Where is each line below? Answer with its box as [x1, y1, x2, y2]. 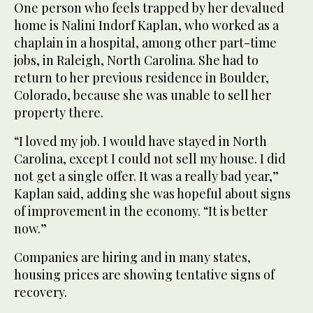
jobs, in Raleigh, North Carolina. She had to [14, 51, 259, 68]
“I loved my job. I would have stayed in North [14, 132, 267, 150]
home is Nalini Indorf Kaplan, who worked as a [14, 16, 279, 34]
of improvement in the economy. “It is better [14, 202, 268, 219]
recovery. [14, 283, 67, 300]
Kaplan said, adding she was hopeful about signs [14, 184, 291, 202]
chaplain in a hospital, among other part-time [14, 34, 277, 51]
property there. [14, 103, 103, 121]
